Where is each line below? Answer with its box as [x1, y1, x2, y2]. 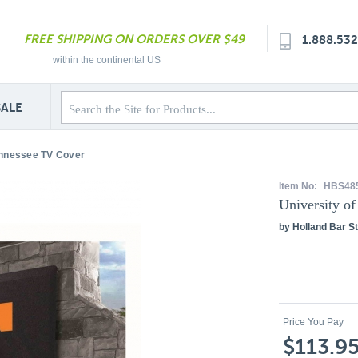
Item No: [279, 181, 320, 192]
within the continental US [53, 54, 161, 66]
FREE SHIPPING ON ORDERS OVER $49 [24, 32, 245, 46]
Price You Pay [283, 316, 344, 328]
